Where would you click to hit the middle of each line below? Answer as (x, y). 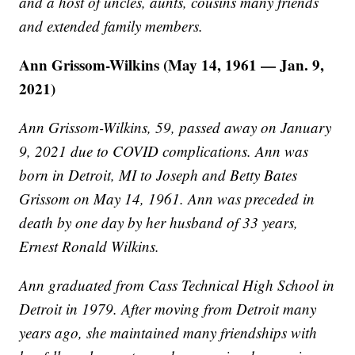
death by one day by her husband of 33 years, (159, 223)
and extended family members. (111, 26)
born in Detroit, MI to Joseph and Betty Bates (158, 175)
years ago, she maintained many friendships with (168, 333)
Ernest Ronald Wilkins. (90, 246)
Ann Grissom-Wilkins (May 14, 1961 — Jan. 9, (172, 65)
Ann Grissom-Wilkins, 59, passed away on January (176, 128)
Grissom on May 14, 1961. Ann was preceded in (167, 199)
